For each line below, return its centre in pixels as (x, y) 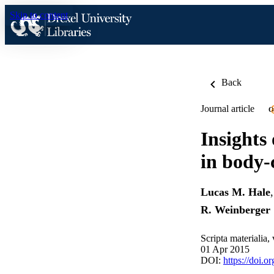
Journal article (228, 109)
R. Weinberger (235, 210)
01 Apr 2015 (225, 250)
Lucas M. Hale (235, 192)
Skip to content (39, 15)
